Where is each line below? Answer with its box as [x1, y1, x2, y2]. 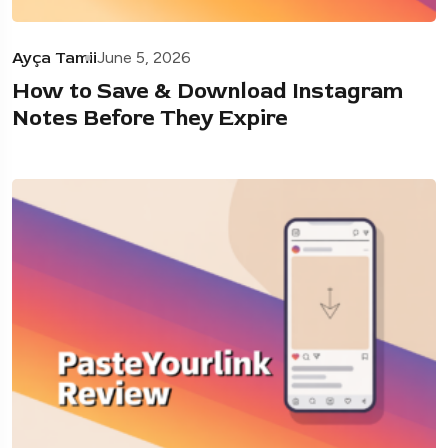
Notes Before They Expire [12, 104, 288, 133]
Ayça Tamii [12, 48, 97, 69]
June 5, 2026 [97, 48, 191, 68]
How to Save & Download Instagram [12, 77, 403, 106]
